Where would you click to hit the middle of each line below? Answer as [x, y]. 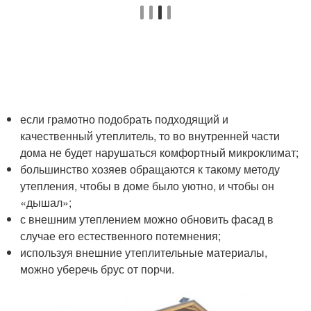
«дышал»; [46, 203]
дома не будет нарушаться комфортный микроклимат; [160, 153]
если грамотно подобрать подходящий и [125, 119]
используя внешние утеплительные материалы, [144, 253]
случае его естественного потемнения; [121, 236]
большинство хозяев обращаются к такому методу [150, 169]
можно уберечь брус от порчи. [98, 269]
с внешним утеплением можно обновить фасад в [147, 219]
